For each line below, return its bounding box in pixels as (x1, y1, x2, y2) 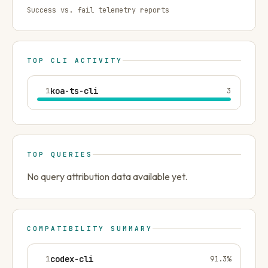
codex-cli (50, 254, 93, 264)
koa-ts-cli (50, 86, 98, 96)
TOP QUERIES (27, 150, 93, 159)
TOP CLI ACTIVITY (27, 56, 123, 65)
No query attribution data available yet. (27, 170, 187, 182)
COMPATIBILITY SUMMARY (27, 224, 153, 233)
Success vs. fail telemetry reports (27, 5, 169, 15)
